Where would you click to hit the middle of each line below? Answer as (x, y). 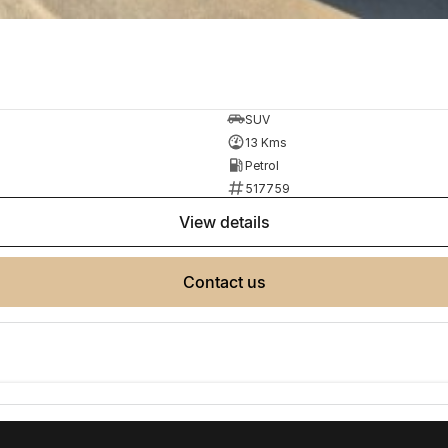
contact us (230, 282)
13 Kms (265, 142)
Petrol (261, 165)
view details (229, 222)
